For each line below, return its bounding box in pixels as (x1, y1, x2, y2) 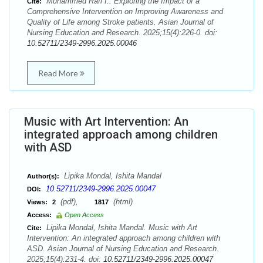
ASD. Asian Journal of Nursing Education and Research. (27, 244, 219, 253)
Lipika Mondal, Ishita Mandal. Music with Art (44, 223, 197, 232)
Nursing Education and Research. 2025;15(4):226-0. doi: (27, 28, 217, 37)
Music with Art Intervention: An (24, 114, 188, 129)
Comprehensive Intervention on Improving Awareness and (27, 7, 223, 16)
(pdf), (58, 197, 95, 206)
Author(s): (27, 173, 59, 180)
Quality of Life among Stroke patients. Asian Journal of (27, 18, 214, 26)
